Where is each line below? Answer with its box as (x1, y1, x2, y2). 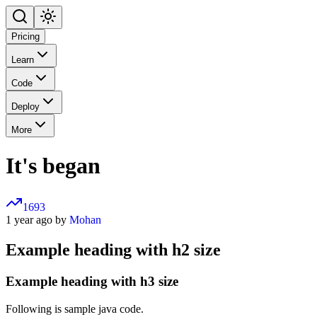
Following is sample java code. (6, 302, 144, 315)
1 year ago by (6, 214, 69, 226)
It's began (6, 152, 100, 178)
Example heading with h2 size (6, 241, 221, 260)
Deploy (11, 101, 40, 113)
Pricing (11, 31, 40, 42)
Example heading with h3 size (6, 274, 178, 289)
